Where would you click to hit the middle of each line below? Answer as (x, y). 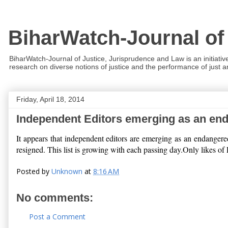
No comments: (55, 198)
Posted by (34, 171)
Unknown (67, 171)
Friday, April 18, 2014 (50, 99)
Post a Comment (57, 217)
